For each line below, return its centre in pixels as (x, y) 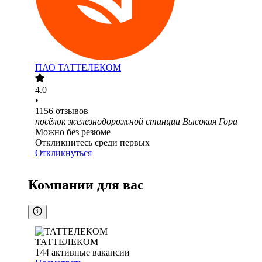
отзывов (72, 111)
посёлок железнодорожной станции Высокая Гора (136, 122)
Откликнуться (63, 153)
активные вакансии (91, 253)
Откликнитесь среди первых (92, 143)
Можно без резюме (73, 132)
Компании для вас (86, 185)
